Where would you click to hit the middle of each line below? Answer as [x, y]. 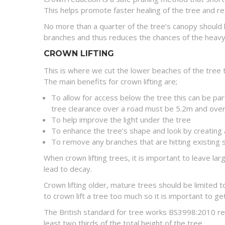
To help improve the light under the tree [121, 120]
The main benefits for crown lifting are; [110, 81]
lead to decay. [68, 169]
